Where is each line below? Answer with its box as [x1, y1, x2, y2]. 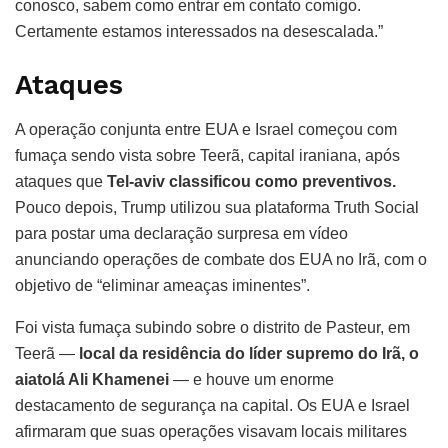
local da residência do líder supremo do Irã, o [79, 344, 419, 362]
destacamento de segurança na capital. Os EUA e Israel [15, 396, 410, 414]
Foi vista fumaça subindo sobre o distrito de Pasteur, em [15, 318, 410, 336]
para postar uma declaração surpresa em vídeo [15, 224, 348, 242]
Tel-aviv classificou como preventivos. [107, 172, 396, 190]
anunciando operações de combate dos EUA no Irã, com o [15, 250, 427, 268]
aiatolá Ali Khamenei [15, 370, 169, 388]
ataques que [15, 172, 107, 190]
